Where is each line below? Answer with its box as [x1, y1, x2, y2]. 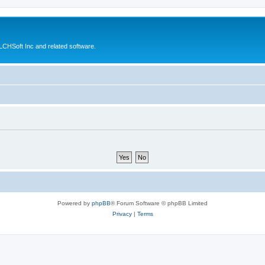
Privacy [112, 210, 132, 217]
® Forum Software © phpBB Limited [111, 199, 208, 206]
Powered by [57, 199, 92, 206]
